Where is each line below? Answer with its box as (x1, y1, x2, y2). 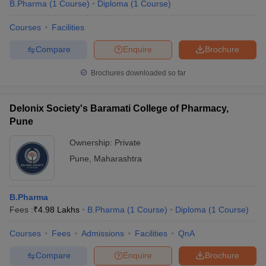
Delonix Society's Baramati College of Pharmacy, (9, 103, 229, 113)
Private (115, 137, 141, 147)
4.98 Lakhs (38, 204, 80, 214)
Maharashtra (94, 153, 142, 163)
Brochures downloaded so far (89, 68, 186, 77)
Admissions (81, 228, 124, 238)
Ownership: (69, 137, 115, 147)
